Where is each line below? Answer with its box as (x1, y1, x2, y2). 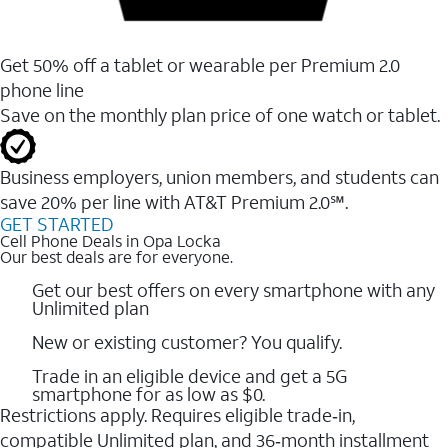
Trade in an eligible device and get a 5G (32, 363, 347, 388)
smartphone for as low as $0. (32, 381, 265, 406)
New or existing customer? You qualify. (32, 329, 342, 354)
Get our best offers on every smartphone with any (32, 277, 435, 302)
